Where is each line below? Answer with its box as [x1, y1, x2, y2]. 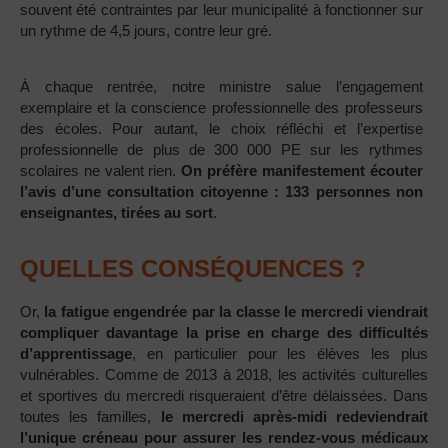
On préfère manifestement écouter [181, 161, 423, 179]
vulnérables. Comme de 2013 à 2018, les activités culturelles [20, 366, 428, 384]
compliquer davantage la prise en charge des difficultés [20, 324, 428, 342]
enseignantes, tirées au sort [20, 203, 213, 221]
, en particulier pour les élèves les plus [132, 345, 428, 363]
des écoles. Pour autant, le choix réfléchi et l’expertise [20, 119, 423, 137]
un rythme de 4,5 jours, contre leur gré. [20, 22, 272, 40]
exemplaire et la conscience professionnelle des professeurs [20, 98, 423, 116]
